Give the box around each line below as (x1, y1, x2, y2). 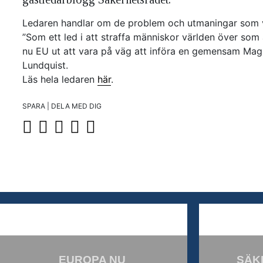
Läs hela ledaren (22, 73, 97, 85)
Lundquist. (22, 59, 68, 71)
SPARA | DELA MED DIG (22, 102, 102, 110)
